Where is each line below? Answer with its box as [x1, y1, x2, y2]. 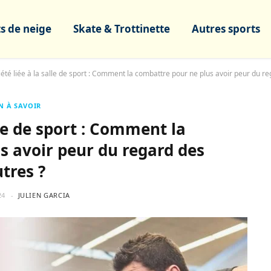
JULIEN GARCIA [18, 191, 71, 200]
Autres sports [192, 22, 260, 36]
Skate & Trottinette [73, 22, 170, 36]
